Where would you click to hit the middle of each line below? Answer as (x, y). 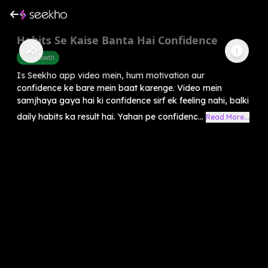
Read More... (228, 117)
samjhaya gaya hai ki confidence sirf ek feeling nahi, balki (133, 100)
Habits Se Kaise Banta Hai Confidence (117, 40)
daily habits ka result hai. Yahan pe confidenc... (110, 116)
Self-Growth (38, 57)
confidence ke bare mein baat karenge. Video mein (119, 88)
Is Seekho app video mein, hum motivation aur (111, 75)
